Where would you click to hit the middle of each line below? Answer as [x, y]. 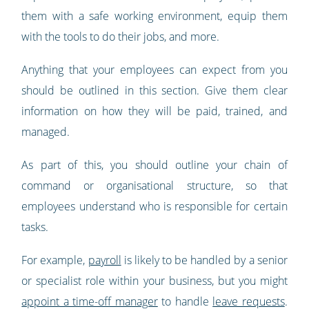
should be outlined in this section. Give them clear [154, 90]
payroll [104, 260]
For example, [55, 260]
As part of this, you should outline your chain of [154, 165]
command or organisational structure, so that [154, 185]
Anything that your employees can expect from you [154, 69]
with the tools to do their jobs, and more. [121, 36]
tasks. [35, 227]
